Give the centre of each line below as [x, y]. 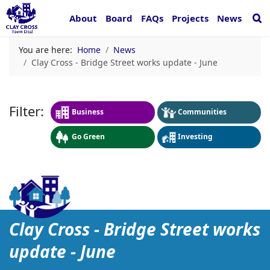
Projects [190, 18]
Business [87, 112]
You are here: [48, 50]
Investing [196, 137]
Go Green [88, 137]
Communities [202, 112]
